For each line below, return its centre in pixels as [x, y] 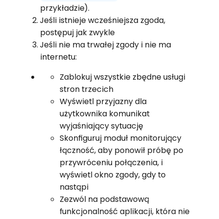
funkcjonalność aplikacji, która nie [124, 211]
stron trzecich [86, 89]
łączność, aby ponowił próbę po [121, 150]
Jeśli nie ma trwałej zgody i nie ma [105, 44]
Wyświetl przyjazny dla [103, 101]
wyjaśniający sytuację [101, 126]
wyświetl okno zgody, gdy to [112, 175]
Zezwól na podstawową [104, 199]
